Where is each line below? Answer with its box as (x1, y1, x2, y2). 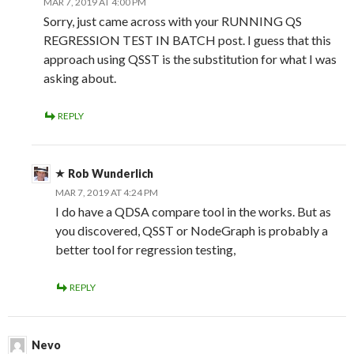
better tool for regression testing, (55, 242, 235, 258)
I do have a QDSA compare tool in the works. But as (55, 204, 331, 220)
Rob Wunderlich (68, 167, 153, 181)
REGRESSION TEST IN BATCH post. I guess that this (43, 32, 331, 48)
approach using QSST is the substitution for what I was (43, 51, 337, 67)
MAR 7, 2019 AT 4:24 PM (55, 186, 158, 199)
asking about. (43, 70, 116, 86)
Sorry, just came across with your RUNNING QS (43, 13, 302, 29)
